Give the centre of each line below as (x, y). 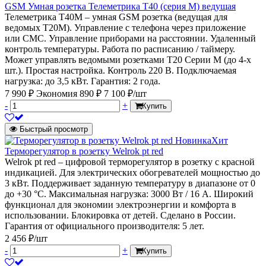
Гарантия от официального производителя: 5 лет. (104, 226)
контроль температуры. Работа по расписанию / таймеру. (120, 49)
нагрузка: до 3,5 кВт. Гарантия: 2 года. (83, 81)
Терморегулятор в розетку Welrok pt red (84, 151)
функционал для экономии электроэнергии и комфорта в (121, 205)
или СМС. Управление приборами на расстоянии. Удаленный (130, 39)
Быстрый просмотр (54, 129)
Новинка (193, 141)
